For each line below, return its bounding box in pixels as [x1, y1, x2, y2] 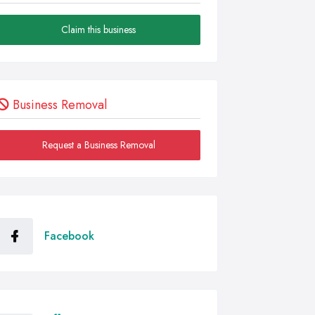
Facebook [44, 227, 94, 244]
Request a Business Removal [41, 137, 155, 152]
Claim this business [61, 22, 136, 37]
